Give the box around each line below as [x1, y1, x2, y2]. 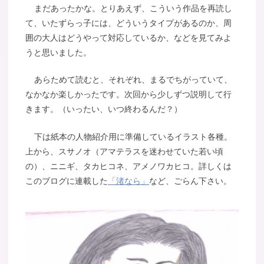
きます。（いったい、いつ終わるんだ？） [25, 104, 183, 114]
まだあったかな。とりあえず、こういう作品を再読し [34, 3, 232, 13]
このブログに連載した [25, 176, 108, 186]
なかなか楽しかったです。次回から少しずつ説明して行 [25, 90, 232, 100]
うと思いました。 [25, 47, 92, 57]
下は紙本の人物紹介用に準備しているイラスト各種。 [34, 132, 232, 141]
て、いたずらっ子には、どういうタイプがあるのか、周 [25, 18, 232, 28]
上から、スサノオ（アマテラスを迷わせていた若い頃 [25, 147, 224, 156]
